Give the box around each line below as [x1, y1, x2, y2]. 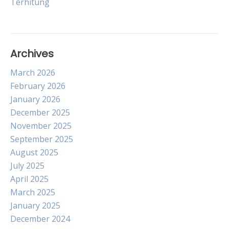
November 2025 [10, 120, 72, 131]
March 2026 [10, 67, 55, 78]
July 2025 [10, 160, 44, 171]
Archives [10, 47, 54, 61]
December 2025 [10, 107, 70, 118]
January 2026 [10, 94, 60, 105]
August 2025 [10, 147, 58, 158]
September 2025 [10, 133, 73, 145]
